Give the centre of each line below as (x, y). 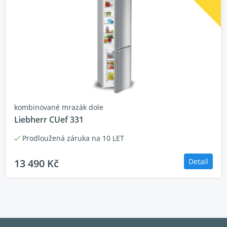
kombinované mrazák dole (59, 107)
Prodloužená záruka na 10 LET (72, 138)
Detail (198, 161)
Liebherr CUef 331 (49, 120)
